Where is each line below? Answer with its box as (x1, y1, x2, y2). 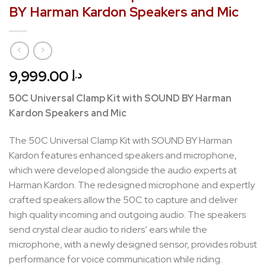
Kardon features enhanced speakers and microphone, (9, 149, 237, 162)
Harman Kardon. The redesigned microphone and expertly (9, 179, 255, 192)
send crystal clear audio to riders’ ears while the (9, 223, 207, 236)
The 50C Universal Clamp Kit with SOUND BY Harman (9, 134, 232, 147)
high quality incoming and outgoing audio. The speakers (9, 208, 246, 221)
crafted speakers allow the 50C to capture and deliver (9, 194, 237, 207)
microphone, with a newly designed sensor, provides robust (9, 238, 257, 251)
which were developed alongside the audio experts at (9, 164, 237, 177)
